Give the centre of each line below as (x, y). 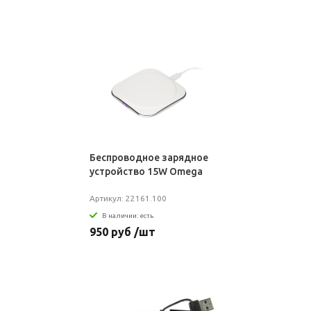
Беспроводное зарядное (149, 158)
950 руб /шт (122, 232)
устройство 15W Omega (146, 171)
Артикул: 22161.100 (128, 198)
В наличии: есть (127, 215)
